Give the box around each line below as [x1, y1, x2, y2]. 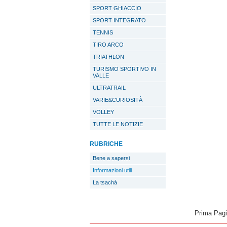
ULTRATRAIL [93, 85, 126, 91]
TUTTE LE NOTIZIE [93, 121, 143, 127]
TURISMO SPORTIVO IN [93, 66, 156, 72]
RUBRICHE [90, 140, 123, 147]
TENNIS [93, 29, 113, 35]
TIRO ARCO [93, 42, 124, 48]
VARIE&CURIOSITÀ [93, 97, 142, 103]
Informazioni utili [93, 167, 132, 173]
